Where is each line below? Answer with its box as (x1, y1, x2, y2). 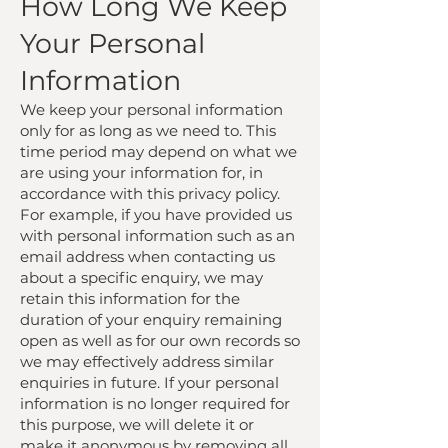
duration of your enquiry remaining (20, 310, 282, 329)
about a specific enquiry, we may (20, 268, 263, 287)
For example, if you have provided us (20, 205, 292, 224)
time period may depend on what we (20, 142, 297, 161)
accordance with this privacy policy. (20, 184, 280, 203)
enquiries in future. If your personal (20, 373, 279, 392)
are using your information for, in (20, 163, 263, 182)
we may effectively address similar (20, 352, 274, 371)
